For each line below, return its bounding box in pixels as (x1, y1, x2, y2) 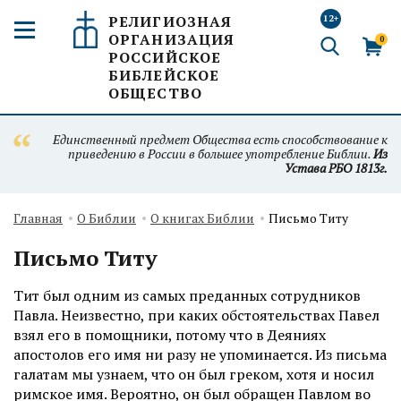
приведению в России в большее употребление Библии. (68, 145, 373, 162)
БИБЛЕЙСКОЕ (108, 65, 220, 85)
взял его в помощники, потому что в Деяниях (13, 325, 326, 345)
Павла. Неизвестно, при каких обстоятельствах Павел (13, 305, 380, 325)
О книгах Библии (150, 209, 254, 226)
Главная (13, 209, 63, 226)
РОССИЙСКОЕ (108, 47, 222, 67)
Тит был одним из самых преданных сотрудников (13, 286, 361, 305)
